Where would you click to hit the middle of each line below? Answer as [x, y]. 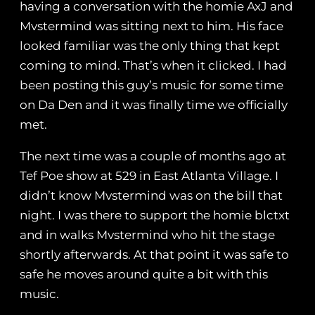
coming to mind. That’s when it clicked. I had [153, 66]
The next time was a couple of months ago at [153, 156]
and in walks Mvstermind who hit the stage [147, 235]
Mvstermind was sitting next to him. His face [152, 26]
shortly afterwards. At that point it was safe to [154, 255]
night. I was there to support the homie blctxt [155, 216]
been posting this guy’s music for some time [152, 85]
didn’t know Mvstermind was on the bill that [151, 196]
